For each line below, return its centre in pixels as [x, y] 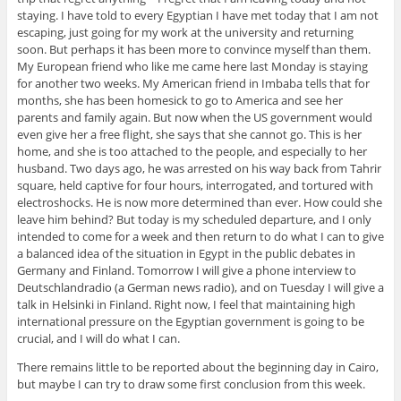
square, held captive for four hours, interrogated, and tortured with [195, 186]
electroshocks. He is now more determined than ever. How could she [199, 203]
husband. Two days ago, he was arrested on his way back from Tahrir [199, 169]
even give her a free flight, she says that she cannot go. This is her [189, 135]
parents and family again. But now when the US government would [194, 118]
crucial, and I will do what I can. [98, 339]
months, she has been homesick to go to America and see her [179, 101]
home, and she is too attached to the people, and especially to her [192, 152]
